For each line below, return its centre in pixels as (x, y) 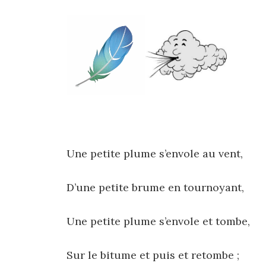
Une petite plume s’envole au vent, (155, 154)
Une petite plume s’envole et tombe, (158, 221)
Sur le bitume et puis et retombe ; (153, 255)
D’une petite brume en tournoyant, (155, 187)
